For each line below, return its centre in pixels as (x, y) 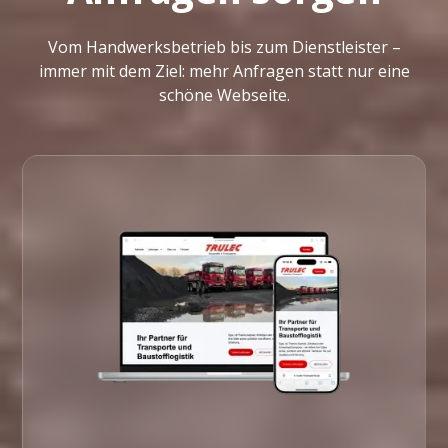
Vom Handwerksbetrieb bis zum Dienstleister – (224, 47)
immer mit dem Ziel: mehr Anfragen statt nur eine (224, 71)
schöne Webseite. (224, 95)
